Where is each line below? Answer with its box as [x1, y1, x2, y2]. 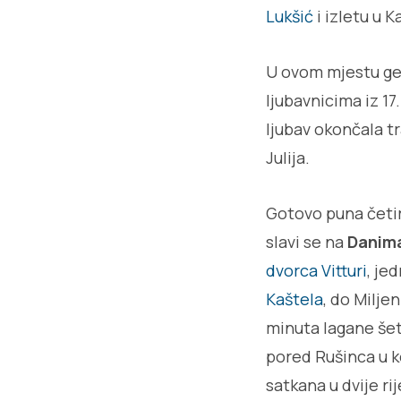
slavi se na [266, 231, 344, 252]
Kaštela [266, 288, 323, 310]
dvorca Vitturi [266, 260, 367, 281]
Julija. [266, 147, 313, 168]
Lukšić [266, 5, 313, 27]
